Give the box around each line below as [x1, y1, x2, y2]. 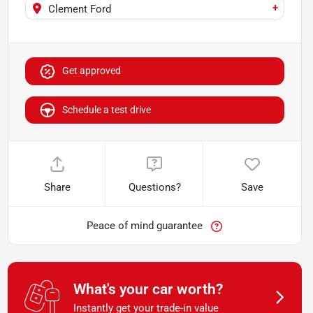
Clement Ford [48, 3, 111, 15]
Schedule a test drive [61, 104, 151, 116]
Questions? [128, 181, 181, 194]
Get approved [61, 65, 121, 77]
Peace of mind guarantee [87, 219, 203, 233]
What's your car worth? [73, 281, 223, 298]
